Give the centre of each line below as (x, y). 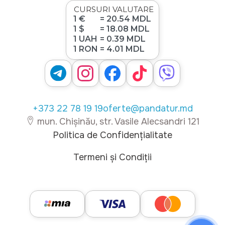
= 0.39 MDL (123, 39)
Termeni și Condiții (113, 157)
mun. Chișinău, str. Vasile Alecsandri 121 (117, 121)
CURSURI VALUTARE (114, 9)
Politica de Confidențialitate (113, 135)
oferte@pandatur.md (148, 108)
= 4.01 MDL (122, 49)
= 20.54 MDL (126, 19)
